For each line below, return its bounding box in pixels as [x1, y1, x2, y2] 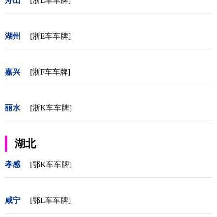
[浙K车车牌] [30, 103, 72, 112]
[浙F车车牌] [30, 67, 70, 76]
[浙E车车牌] [30, 31, 71, 40]
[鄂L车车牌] [30, 196, 71, 204]
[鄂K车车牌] [30, 160, 72, 169]
